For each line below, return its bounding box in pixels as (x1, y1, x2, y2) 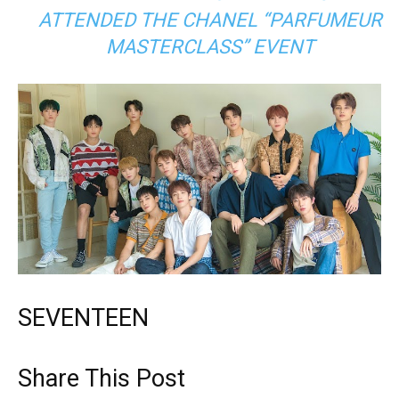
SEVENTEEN (18, 304, 149, 333)
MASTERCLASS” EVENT (106, 35, 315, 58)
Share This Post (18, 364, 185, 394)
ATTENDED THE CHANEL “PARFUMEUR (38, 8, 383, 31)
